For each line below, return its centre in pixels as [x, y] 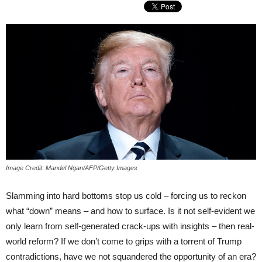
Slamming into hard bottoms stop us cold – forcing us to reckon [126, 196]
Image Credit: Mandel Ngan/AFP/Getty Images [72, 168]
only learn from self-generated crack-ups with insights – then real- [130, 226]
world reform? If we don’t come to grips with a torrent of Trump [124, 242]
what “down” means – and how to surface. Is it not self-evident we [130, 211]
